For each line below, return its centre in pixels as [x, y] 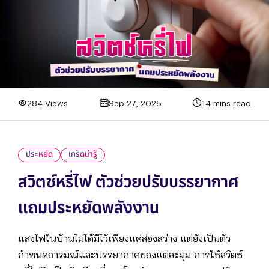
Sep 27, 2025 [135, 104]
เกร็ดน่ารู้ [83, 155]
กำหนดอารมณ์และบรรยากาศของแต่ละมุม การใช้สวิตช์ [130, 256]
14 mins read [226, 104]
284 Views [47, 104]
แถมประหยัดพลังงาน [89, 210]
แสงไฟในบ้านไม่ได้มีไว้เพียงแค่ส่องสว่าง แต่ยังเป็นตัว [124, 240]
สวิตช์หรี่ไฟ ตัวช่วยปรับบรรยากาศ [128, 184]
